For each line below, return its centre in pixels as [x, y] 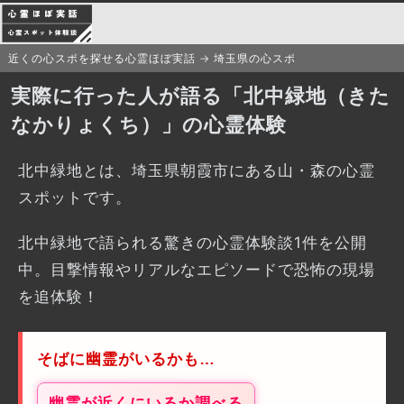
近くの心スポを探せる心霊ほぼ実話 [101, 59]
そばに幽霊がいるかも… [126, 360]
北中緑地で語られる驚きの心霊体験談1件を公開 [193, 243]
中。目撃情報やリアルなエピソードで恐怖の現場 [197, 270]
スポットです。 [75, 198]
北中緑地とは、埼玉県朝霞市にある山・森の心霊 [197, 171]
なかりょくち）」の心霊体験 [149, 125]
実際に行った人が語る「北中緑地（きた [201, 96]
